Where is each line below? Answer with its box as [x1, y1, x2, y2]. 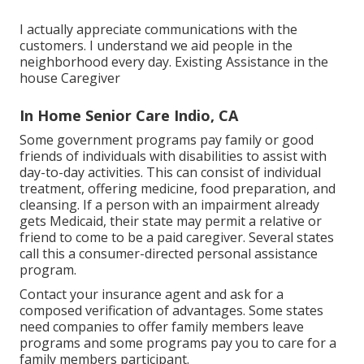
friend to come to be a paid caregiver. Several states [19, 228, 334, 247]
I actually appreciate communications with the [19, 20, 297, 39]
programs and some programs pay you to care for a [19, 334, 336, 353]
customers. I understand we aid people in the [19, 37, 292, 55]
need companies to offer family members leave [19, 318, 304, 336]
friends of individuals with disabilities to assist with [19, 147, 327, 166]
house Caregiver [19, 69, 120, 88]
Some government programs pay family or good [19, 131, 314, 149]
